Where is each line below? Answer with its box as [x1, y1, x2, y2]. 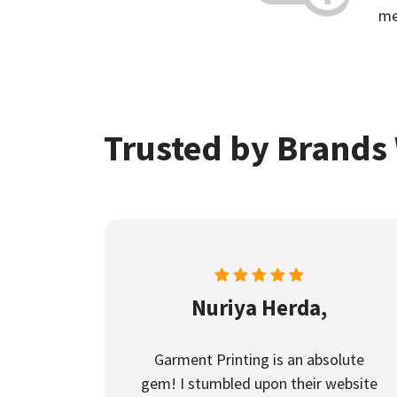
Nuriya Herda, [191, 293, 327, 322]
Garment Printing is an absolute [153, 349, 364, 370]
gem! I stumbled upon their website [140, 373, 378, 393]
